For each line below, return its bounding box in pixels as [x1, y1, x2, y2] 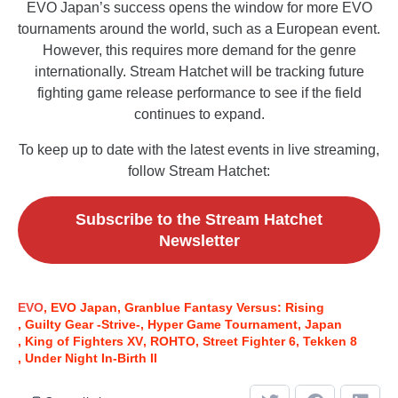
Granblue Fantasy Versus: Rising [124, 300, 324, 315]
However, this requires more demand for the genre [42, 43, 356, 59]
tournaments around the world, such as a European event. [18, 21, 380, 37]
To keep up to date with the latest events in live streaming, [19, 142, 379, 158]
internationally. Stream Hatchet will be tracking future [34, 64, 364, 80]
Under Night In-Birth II [25, 351, 157, 366]
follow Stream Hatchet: [128, 163, 270, 179]
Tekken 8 [303, 334, 357, 349]
